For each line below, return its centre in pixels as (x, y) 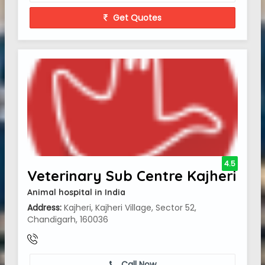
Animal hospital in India (76, 192)
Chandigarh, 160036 (68, 219)
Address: (44, 208)
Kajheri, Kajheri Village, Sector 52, (129, 208)
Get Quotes (136, 18)
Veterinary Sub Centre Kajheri (132, 176)
